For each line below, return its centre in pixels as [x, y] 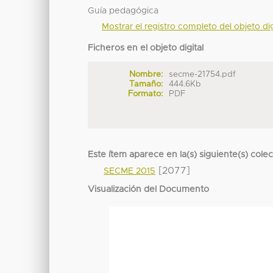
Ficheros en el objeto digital [146, 48]
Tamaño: [146, 84]
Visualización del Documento [149, 190]
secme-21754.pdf [203, 75]
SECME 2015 [130, 172]
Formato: [145, 94]
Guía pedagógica [123, 11]
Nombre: [146, 75]
